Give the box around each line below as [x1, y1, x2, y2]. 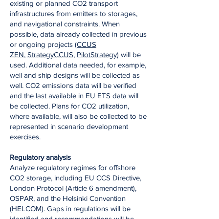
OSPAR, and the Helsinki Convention [10, 194, 126, 202]
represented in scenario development [10, 122, 128, 131]
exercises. [10, 132, 41, 141]
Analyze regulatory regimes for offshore [10, 163, 135, 172]
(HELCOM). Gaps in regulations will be [10, 204, 131, 213]
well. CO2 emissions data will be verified [10, 81, 136, 89]
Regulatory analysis [10, 153, 71, 161]
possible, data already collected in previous [10, 30, 147, 38]
